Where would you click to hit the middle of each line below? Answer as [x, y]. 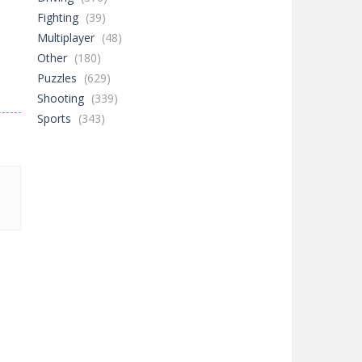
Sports [54, 118]
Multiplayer [66, 38]
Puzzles [57, 78]
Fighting [58, 17]
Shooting [61, 98]
